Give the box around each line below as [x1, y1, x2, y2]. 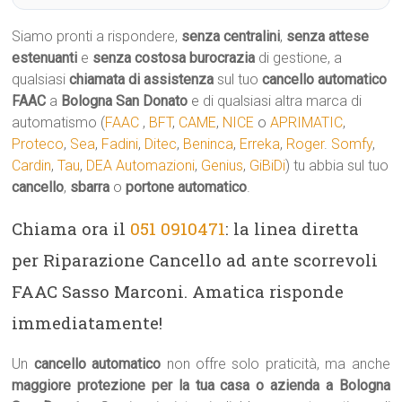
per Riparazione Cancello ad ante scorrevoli [12, 249, 379, 271]
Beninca [183, 135, 234, 153]
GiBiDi [249, 157, 286, 174]
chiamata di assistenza [69, 71, 218, 88]
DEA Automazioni [86, 157, 196, 174]
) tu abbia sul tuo [285, 157, 389, 174]
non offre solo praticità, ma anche [161, 355, 390, 372]
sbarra [70, 179, 110, 196]
